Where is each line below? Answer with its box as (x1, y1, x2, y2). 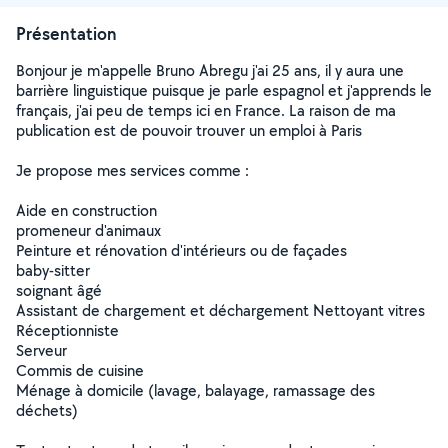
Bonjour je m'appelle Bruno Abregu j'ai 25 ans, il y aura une (16, 60, 404, 81)
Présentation (16, 22, 117, 45)
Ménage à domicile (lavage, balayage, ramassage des (16, 380, 375, 401)
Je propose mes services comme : (16, 160, 249, 181)
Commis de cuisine (16, 360, 144, 381)
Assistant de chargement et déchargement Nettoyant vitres (16, 300, 425, 321)
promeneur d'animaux (16, 220, 161, 241)
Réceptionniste (16, 320, 119, 341)
